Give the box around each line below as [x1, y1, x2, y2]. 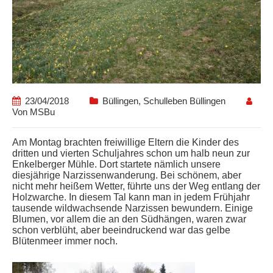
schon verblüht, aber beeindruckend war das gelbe [12, 224, 230, 235]
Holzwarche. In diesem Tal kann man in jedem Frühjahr [12, 191, 250, 202]
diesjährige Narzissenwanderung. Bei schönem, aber [12, 169, 241, 180]
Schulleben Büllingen [143, 95, 225, 106]
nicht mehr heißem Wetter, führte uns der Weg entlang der [12, 180, 260, 191]
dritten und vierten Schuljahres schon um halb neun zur [12, 147, 250, 158]
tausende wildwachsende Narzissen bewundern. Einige [12, 202, 253, 213]
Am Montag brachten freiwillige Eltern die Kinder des [12, 136, 239, 147]
